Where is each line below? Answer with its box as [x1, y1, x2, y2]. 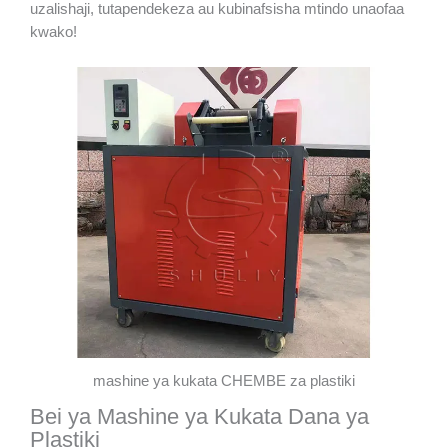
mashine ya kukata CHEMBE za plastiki [93, 372, 355, 389]
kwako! [30, 23, 77, 40]
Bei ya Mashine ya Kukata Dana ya [30, 403, 369, 429]
